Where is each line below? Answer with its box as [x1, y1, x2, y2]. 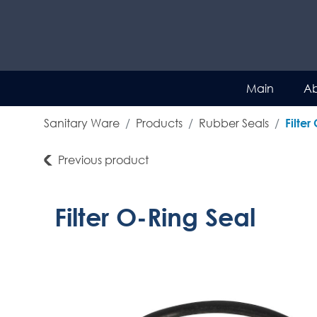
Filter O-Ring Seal [54, 202, 255, 231]
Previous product [58, 152, 149, 167]
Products [136, 115, 183, 130]
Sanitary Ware [44, 115, 120, 130]
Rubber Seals [199, 115, 269, 130]
